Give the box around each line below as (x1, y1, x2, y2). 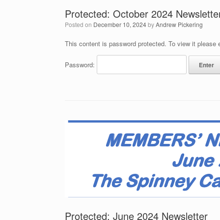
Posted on (69, 20, 93, 28)
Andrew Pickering (156, 20, 203, 28)
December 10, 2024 (93, 20, 146, 28)
